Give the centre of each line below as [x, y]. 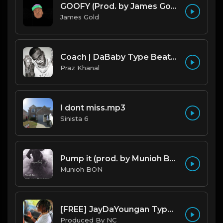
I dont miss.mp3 [93, 108]
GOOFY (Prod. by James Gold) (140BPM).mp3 [174, 6]
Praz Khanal [80, 68]
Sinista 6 [74, 119]
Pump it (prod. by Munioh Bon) [173, 159]
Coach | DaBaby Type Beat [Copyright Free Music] [174, 57]
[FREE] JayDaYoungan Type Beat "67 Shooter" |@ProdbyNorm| [170, 210]
